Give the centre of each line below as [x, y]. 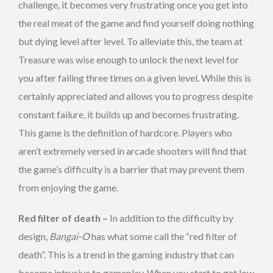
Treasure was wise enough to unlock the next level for [129, 59]
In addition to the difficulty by [171, 218]
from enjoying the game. [68, 187]
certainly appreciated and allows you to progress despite [136, 96]
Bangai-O [69, 236]
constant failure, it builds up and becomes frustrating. [129, 114]
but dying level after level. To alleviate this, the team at [130, 41]
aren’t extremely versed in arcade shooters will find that [133, 151]
